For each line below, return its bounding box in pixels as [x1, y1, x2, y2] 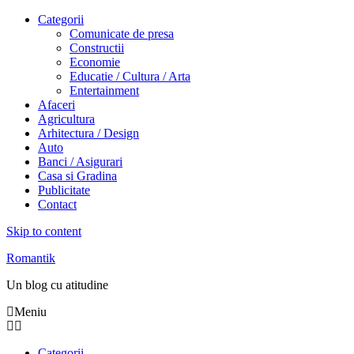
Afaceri [38, 98, 75, 111]
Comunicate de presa [70, 27, 174, 40]
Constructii [70, 41, 124, 55]
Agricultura [38, 112, 95, 126]
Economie [70, 55, 120, 69]
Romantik [6, 251, 55, 265]
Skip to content [6, 224, 81, 238]
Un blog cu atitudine [6, 278, 108, 292]
